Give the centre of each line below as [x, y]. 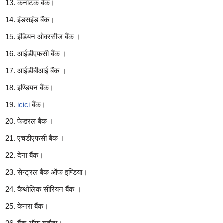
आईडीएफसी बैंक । [42, 54]
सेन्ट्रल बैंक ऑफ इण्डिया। [52, 172]
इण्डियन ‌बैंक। [36, 87]
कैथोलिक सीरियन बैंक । [49, 189]
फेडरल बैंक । [36, 121]
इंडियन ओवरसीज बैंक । [49, 37]
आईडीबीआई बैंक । [42, 70]
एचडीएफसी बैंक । [41, 138]
